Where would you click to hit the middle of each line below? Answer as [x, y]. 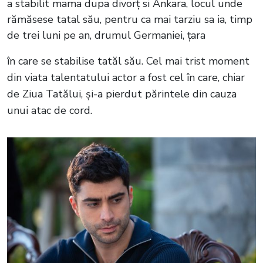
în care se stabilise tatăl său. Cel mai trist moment [128, 61]
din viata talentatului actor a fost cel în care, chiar [126, 77]
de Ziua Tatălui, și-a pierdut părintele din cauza [122, 94]
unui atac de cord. [50, 110]
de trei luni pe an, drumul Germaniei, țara [106, 35]
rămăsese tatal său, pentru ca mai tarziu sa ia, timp [130, 19]
